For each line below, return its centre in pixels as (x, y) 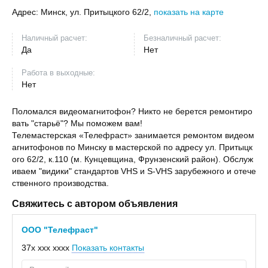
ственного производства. (60, 183)
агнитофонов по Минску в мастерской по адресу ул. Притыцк (132, 147)
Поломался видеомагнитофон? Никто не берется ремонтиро (132, 112)
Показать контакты (108, 248)
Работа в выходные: (58, 73)
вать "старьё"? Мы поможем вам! (77, 124)
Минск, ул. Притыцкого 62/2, (97, 12)
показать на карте (189, 12)
